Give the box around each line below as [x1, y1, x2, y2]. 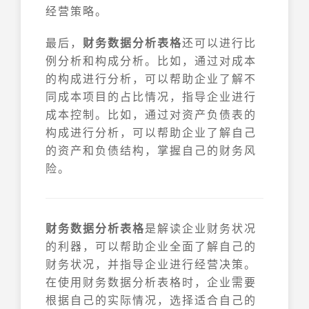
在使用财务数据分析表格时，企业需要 [46, 274, 257, 290]
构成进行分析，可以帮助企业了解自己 [46, 124, 257, 141]
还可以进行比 [182, 34, 257, 51]
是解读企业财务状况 [145, 220, 257, 237]
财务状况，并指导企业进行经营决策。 [46, 256, 257, 272]
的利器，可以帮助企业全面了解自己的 [46, 238, 257, 255]
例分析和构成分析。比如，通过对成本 [46, 52, 257, 69]
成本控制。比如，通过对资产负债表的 [46, 106, 257, 123]
